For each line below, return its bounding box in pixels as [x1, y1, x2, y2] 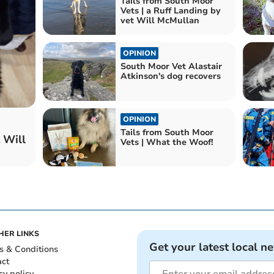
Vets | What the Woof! [120, 136, 213, 148]
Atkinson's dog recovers [120, 70, 221, 83]
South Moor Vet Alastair [120, 61, 222, 73]
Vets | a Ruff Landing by [120, 4, 221, 17]
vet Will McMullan [120, 14, 199, 26]
